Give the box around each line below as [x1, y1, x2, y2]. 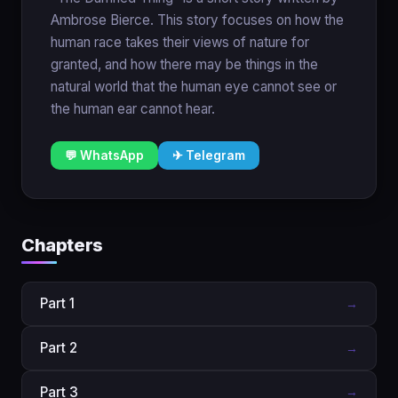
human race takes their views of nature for [51, 34, 309, 51]
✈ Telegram [172, 148, 245, 163]
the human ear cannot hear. [51, 100, 215, 117]
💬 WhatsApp [65, 148, 144, 163]
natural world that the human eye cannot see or [51, 78, 337, 95]
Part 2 [40, 339, 77, 357]
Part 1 [40, 295, 75, 313]
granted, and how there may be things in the [51, 56, 318, 73]
